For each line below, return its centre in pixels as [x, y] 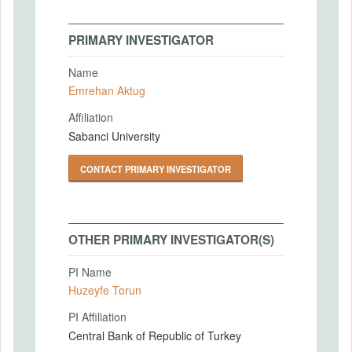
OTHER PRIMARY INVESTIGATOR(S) [171, 239]
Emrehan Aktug [107, 90]
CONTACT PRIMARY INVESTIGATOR [156, 169]
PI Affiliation [97, 317]
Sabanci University [114, 136]
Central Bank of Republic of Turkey [155, 335]
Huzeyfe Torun [105, 290]
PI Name [90, 271]
